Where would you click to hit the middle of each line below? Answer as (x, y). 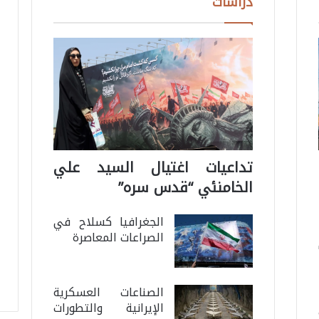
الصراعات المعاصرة (119, 238)
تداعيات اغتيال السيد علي (153, 168)
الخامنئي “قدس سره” (186, 188)
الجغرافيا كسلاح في (109, 222)
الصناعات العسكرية (109, 293)
